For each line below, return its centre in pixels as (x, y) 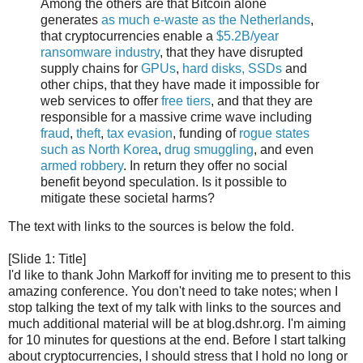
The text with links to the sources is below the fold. (151, 227)
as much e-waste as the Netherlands (206, 19)
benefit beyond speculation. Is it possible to (164, 181)
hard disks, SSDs (232, 68)
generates (71, 19)
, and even (284, 149)
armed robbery (82, 165)
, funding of (206, 133)
